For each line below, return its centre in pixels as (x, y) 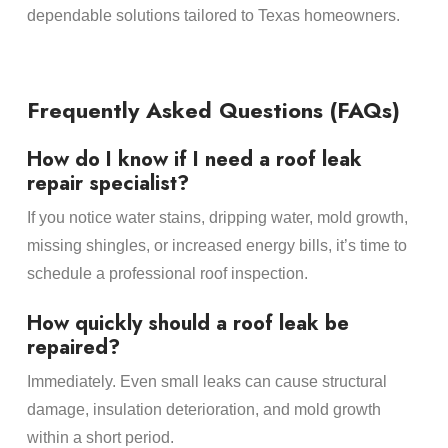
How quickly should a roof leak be (187, 324)
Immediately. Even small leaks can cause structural (206, 382)
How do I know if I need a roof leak (194, 160)
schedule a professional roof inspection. (167, 274)
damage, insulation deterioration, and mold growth (203, 410)
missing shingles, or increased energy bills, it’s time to (216, 246)
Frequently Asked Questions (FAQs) (213, 110)
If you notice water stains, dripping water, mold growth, (217, 218)
